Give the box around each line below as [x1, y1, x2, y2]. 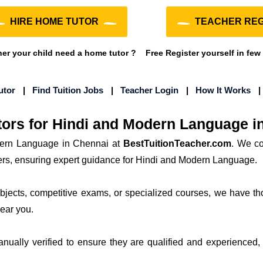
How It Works [195, 85, 251, 95]
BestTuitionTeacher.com [123, 139, 231, 149]
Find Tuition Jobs [32, 85, 103, 95]
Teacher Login [120, 85, 178, 95]
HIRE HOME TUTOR [9, 16, 99, 26]
